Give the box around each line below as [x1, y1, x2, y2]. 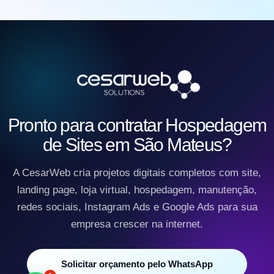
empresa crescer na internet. [71, 218, 203, 231]
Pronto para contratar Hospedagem [7, 115, 267, 136]
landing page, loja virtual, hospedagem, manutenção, [17, 184, 257, 196]
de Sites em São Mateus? [42, 135, 232, 155]
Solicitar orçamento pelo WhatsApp [61, 259, 213, 270]
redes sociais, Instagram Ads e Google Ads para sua [17, 201, 257, 213]
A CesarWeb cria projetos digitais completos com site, [13, 167, 261, 179]
